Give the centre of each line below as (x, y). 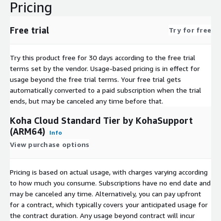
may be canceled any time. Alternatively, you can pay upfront (106, 193)
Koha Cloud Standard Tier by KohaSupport (101, 120)
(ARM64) (28, 131)
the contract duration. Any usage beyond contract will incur (102, 215)
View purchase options (50, 144)
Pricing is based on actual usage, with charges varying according (109, 172)
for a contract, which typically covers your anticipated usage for (109, 204)
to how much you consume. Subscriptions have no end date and (110, 183)
